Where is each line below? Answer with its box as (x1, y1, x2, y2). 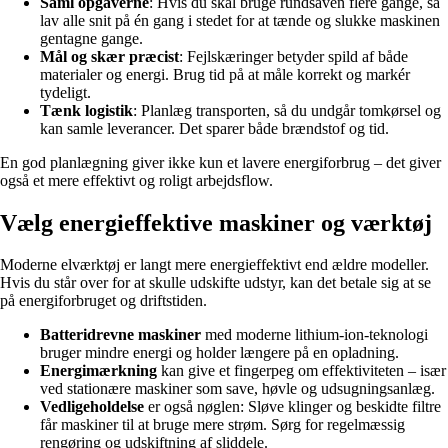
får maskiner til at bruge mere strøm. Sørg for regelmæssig (40, 416, 405, 434)
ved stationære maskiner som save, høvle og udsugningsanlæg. (40, 380, 435, 398)
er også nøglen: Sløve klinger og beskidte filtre (144, 398, 441, 416)
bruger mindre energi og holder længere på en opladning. (40, 344, 399, 362)
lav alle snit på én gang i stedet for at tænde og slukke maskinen (40, 11, 440, 29)
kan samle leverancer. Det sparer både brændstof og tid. (40, 119, 389, 137)
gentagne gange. (40, 29, 143, 47)
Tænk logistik (40, 101, 133, 119)
